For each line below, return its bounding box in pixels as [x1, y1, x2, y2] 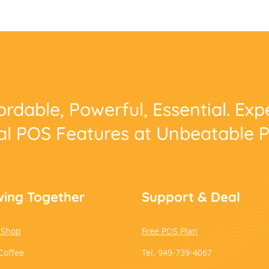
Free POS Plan [142, 225, 198, 237]
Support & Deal [142, 189, 240, 206]
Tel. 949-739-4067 [142, 247, 212, 259]
